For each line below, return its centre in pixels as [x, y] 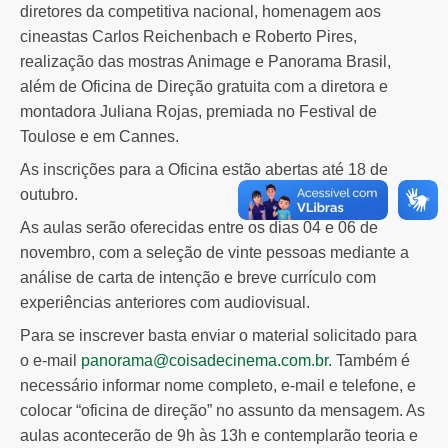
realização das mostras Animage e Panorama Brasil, [205, 61]
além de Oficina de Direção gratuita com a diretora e [204, 86]
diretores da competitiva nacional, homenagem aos [200, 11]
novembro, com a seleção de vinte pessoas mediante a [214, 252]
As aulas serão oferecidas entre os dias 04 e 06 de [199, 227]
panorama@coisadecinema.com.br [204, 360]
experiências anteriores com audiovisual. [165, 302]
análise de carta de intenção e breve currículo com [198, 277]
